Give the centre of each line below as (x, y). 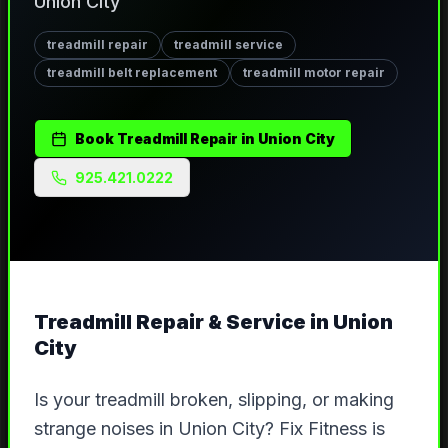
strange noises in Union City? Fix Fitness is (209, 429)
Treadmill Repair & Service (169, 322)
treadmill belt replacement (131, 73)
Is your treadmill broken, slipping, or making (213, 400)
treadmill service (228, 45)
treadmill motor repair (313, 73)
